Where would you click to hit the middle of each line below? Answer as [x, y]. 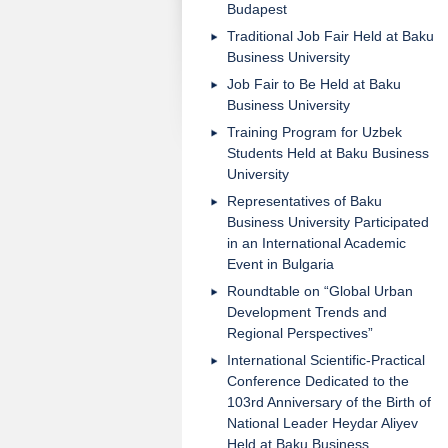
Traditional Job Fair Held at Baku [330, 36]
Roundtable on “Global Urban [320, 291]
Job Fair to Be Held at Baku [314, 84]
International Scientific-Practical [326, 360]
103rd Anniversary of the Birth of [329, 402]
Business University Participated [328, 222]
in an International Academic [316, 243]
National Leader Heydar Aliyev [322, 423]
